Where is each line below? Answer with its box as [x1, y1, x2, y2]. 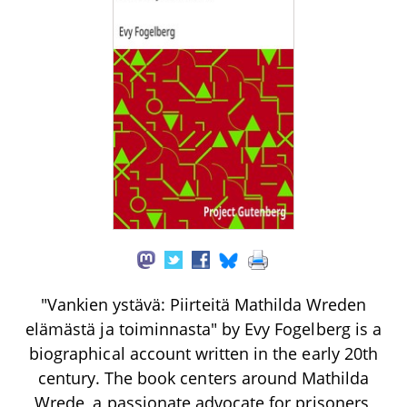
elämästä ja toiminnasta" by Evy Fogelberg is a [25, 317, 382, 340]
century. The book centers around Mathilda [37, 366, 370, 389]
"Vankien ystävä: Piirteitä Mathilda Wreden [40, 293, 367, 315]
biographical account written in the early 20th [29, 342, 378, 364]
